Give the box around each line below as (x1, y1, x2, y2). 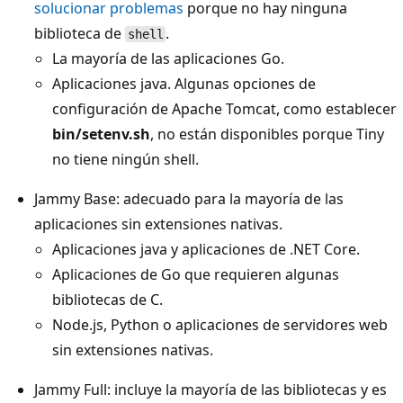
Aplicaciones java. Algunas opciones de (52, 73, 316, 94)
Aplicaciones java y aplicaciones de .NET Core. (52, 238, 360, 259)
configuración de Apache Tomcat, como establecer (52, 98, 397, 119)
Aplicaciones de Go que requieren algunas (52, 264, 339, 284)
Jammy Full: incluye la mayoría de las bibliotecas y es (34, 379, 387, 399)
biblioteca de (34, 22, 125, 43)
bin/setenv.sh (52, 123, 150, 144)
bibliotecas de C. (52, 289, 163, 309)
